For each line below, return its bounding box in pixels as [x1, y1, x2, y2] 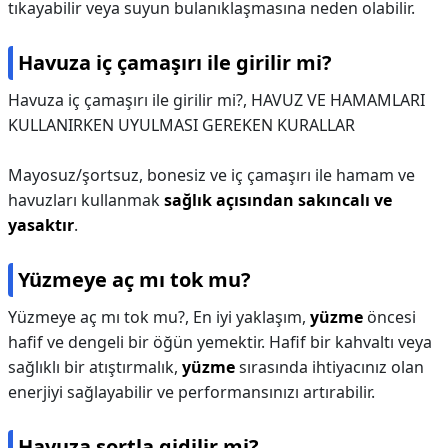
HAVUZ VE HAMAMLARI [251, 89, 425, 111]
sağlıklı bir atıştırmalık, [8, 356, 182, 378]
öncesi [363, 306, 416, 328]
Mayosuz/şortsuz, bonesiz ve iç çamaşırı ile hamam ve [8, 164, 415, 186]
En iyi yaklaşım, [193, 306, 310, 328]
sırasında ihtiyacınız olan [235, 356, 424, 378]
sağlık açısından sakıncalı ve [164, 189, 392, 211]
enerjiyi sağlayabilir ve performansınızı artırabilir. [8, 381, 375, 403]
